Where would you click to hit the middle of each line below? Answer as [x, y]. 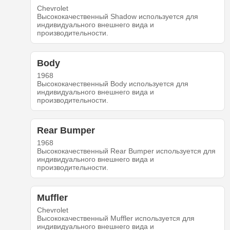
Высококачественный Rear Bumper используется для [126, 151]
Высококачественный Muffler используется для [116, 218]
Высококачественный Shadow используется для [117, 17]
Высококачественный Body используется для [112, 84]
